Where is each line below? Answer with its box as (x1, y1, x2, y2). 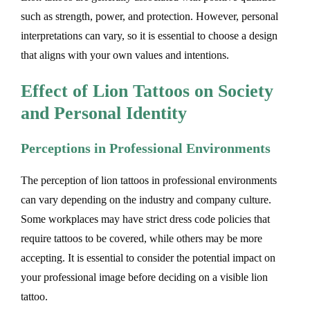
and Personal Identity (21, 102, 187, 123)
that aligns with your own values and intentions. (21, 49, 229, 62)
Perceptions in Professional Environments (21, 140, 271, 156)
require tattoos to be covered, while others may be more (21, 232, 262, 244)
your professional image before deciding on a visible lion (21, 271, 268, 283)
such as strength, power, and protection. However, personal (21, 10, 278, 23)
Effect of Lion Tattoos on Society (21, 80, 273, 101)
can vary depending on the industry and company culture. (21, 193, 271, 206)
